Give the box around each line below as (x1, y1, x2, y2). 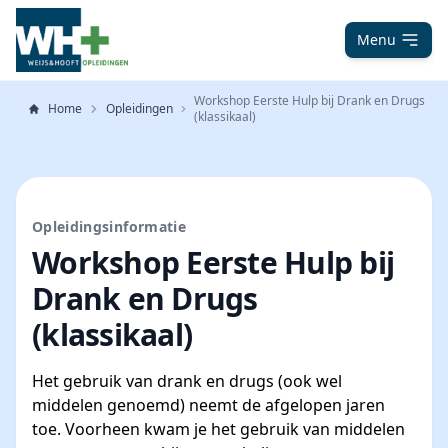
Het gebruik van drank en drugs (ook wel (32, 370, 342, 392)
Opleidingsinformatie (32, 217, 186, 236)
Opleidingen (106, 100, 173, 117)
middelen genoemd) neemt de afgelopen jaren (32, 394, 385, 416)
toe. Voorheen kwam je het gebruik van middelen (32, 418, 405, 440)
